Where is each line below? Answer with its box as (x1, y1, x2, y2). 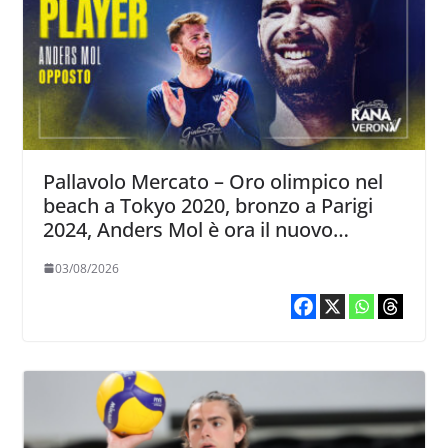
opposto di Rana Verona (42, 239, 266, 267)
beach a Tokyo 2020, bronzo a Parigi (42, 191, 373, 219)
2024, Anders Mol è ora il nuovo (42, 215, 333, 243)
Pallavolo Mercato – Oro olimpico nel (42, 167, 383, 195)
